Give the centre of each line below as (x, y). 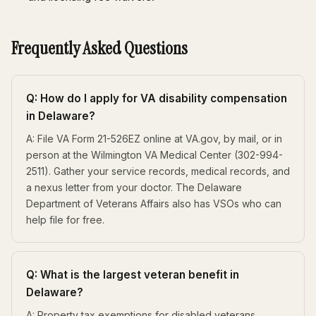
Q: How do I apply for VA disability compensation (157, 98)
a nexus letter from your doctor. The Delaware (134, 187)
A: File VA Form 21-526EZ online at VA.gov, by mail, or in (154, 138)
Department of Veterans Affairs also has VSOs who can (154, 203)
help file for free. (65, 219)
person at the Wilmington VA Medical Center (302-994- (154, 154)
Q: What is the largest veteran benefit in (133, 274)
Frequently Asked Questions (99, 48)
